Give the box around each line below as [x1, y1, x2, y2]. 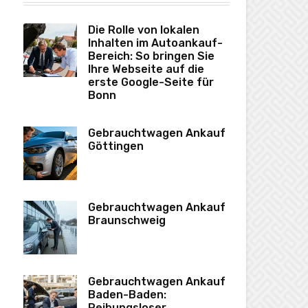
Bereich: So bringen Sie [88, 49, 214, 63]
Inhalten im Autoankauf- [88, 36, 223, 50]
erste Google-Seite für [88, 76, 214, 89]
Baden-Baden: [88, 288, 166, 302]
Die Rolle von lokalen [88, 23, 199, 37]
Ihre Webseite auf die [88, 63, 204, 76]
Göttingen [88, 140, 144, 153]
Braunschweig [88, 214, 166, 228]
